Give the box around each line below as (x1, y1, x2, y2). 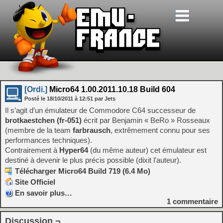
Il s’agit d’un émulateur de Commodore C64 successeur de (5, 106, 196, 114)
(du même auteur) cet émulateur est (88, 146, 207, 154)
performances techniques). (5, 136, 92, 144)
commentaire (171, 197, 218, 206)
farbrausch (73, 126, 111, 134)
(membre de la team (5, 126, 73, 134)
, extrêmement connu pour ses (111, 126, 210, 134)
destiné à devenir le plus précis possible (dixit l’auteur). (5, 156, 181, 164)
